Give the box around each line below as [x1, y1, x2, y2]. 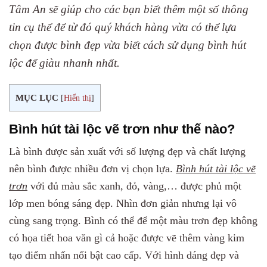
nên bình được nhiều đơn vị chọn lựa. [9, 163, 176, 175]
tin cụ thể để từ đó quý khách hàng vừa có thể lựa [9, 20, 237, 33]
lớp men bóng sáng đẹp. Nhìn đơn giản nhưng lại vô [9, 197, 237, 210]
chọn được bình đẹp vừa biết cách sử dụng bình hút [9, 38, 246, 51]
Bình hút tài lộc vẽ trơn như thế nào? [9, 121, 235, 136]
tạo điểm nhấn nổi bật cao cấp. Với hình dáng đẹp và [9, 249, 239, 262]
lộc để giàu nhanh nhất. [9, 56, 120, 69]
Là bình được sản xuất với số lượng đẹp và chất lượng [9, 145, 246, 158]
